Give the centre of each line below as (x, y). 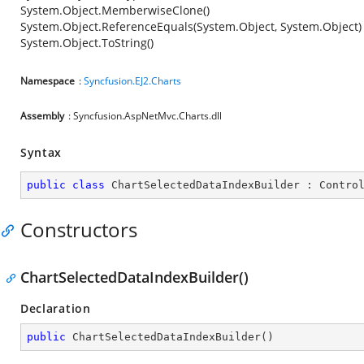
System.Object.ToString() (87, 43)
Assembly (42, 116)
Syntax (41, 152)
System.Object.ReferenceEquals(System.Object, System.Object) (191, 26)
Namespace (48, 81)
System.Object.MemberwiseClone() (115, 10)
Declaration (56, 308)
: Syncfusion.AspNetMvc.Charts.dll (145, 116)
